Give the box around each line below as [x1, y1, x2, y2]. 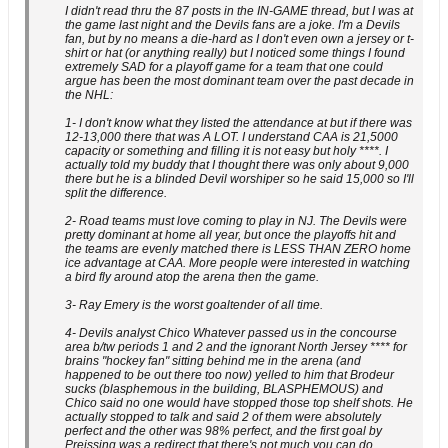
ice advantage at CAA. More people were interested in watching [65, 256, 410, 270]
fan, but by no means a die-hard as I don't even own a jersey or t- [65, 32, 414, 46]
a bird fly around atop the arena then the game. [65, 270, 319, 284]
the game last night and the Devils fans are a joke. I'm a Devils [65, 18, 400, 32]
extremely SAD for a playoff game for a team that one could [65, 60, 383, 74]
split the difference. [65, 186, 167, 200]
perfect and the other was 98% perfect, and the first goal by [65, 424, 382, 438]
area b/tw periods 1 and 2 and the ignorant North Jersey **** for [65, 340, 407, 354]
